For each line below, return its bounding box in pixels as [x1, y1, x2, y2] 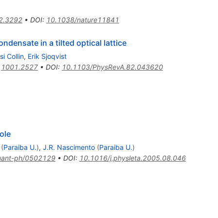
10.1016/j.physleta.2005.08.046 [79, 153, 186, 162]
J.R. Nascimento [42, 143, 95, 151]
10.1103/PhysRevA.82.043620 [61, 62, 163, 71]
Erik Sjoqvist [27, 52, 67, 60]
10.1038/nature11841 [46, 15, 119, 24]
